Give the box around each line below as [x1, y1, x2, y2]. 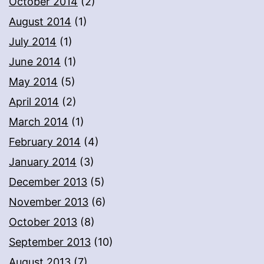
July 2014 [9, 35, 57, 48]
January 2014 [9, 156, 77, 169]
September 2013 [9, 236, 91, 249]
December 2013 [9, 176, 87, 189]
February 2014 [9, 136, 81, 148]
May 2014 [9, 75, 58, 88]
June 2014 [9, 55, 61, 68]
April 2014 [9, 95, 59, 108]
